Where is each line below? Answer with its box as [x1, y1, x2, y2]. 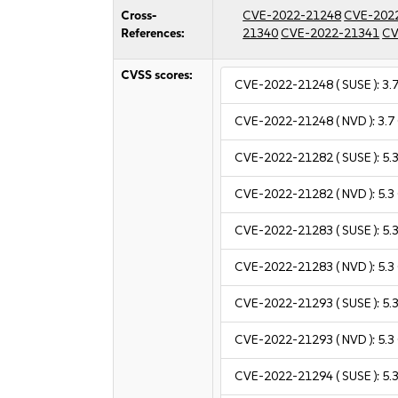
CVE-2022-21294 [235, 369, 334, 384]
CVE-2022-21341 [281, 26, 380, 41]
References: [121, 26, 186, 41]
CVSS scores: [121, 68, 194, 83]
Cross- [121, 8, 157, 23]
